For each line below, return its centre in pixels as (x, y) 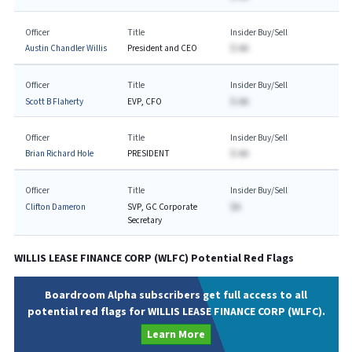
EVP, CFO (145, 101)
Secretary (145, 220)
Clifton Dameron (55, 207)
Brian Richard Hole (59, 154)
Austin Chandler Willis (66, 48)
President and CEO (163, 48)
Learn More (176, 334)
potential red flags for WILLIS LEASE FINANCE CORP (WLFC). (176, 312)
